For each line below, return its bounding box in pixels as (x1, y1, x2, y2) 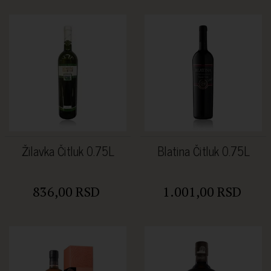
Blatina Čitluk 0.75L (157, 140, 250, 161)
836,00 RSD (33, 182, 100, 200)
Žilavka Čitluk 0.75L (21, 140, 114, 161)
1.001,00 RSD (162, 182, 241, 200)
